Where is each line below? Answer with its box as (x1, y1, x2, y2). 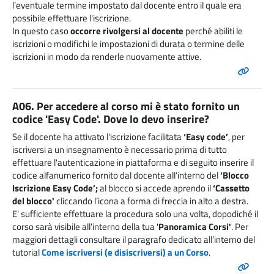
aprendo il (173, 181, 211, 196)
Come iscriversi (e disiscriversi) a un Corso (42, 245, 209, 260)
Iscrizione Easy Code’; (12, 181, 100, 196)
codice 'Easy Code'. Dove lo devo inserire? (12, 111, 209, 128)
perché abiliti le (183, 24, 243, 39)
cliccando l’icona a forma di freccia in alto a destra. (54, 194, 248, 209)
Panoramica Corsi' (158, 220, 231, 234)
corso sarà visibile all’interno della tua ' (12, 220, 158, 234)
